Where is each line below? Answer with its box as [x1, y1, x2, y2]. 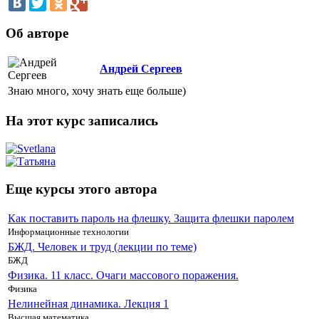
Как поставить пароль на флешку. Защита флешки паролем [8, 212, 294, 225]
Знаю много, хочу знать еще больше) [8, 85, 186, 98]
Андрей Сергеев [100, 63, 182, 75]
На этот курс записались [6, 113, 158, 129]
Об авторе [6, 25, 68, 41]
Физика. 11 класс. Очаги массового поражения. [8, 269, 239, 282]
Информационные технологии [8, 226, 129, 238]
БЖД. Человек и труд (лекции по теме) [8, 241, 197, 253]
